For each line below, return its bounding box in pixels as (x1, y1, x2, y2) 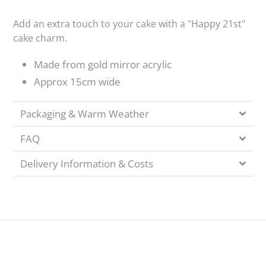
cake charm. (13, 31, 67, 45)
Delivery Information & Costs (20, 156, 153, 170)
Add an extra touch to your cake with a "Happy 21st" (13, 17, 245, 31)
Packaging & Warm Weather (20, 106, 149, 121)
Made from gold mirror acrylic (34, 57, 172, 71)
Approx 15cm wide (34, 74, 121, 88)
